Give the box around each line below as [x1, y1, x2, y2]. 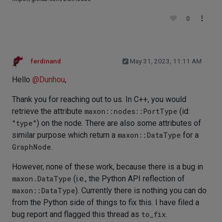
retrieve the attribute [12, 107, 84, 116]
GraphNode [12, 142, 51, 152]
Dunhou [39, 75, 65, 85]
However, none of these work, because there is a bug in [12, 162, 203, 172]
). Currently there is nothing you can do [75, 186, 207, 196]
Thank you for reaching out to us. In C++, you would [12, 95, 186, 105]
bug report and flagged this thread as [12, 210, 141, 220]
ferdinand [31, 57, 61, 65]
